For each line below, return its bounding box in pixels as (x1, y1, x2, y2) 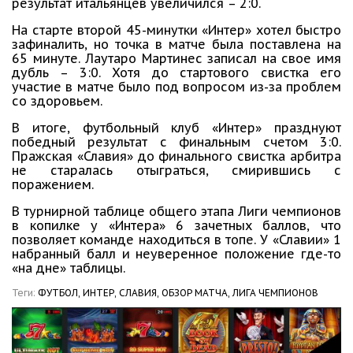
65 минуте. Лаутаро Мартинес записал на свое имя (12, 50, 341, 67)
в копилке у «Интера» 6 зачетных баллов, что (12, 217, 341, 234)
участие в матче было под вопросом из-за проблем (12, 79, 341, 95)
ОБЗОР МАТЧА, (162, 287, 230, 299)
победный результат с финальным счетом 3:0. (12, 134, 341, 150)
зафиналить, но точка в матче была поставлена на (12, 36, 341, 53)
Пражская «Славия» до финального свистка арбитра (12, 148, 341, 165)
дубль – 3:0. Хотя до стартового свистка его (12, 65, 341, 81)
